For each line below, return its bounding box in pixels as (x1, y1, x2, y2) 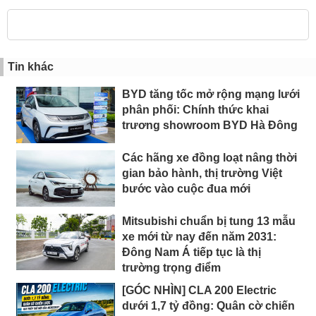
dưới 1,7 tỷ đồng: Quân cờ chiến (122, 299, 295, 312)
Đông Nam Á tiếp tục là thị (122, 245, 261, 258)
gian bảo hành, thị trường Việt (122, 166, 282, 179)
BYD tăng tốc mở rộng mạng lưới (122, 87, 300, 100)
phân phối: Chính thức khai (122, 103, 269, 116)
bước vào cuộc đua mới (122, 182, 250, 195)
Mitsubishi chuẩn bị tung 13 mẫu (122, 214, 296, 227)
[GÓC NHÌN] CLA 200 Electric (122, 284, 276, 296)
